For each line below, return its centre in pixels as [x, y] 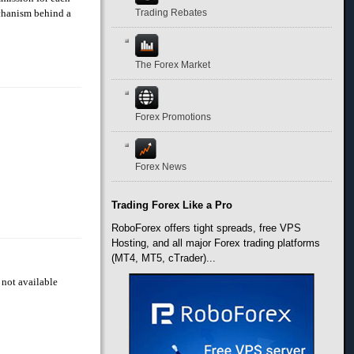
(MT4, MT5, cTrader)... [164, 258]
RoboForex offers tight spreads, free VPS [207, 228]
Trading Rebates [171, 13]
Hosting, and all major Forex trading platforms [216, 243]
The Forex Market [173, 65]
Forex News [161, 167]
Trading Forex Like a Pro [172, 205]
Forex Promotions [173, 117]
